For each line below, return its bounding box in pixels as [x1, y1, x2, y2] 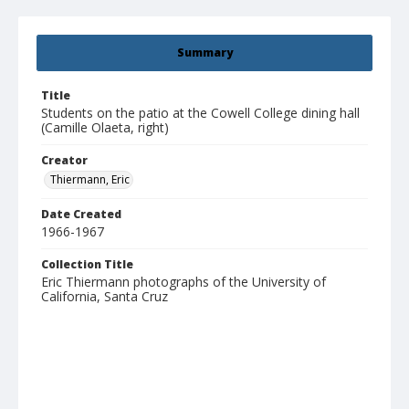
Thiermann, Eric [50, 172, 130, 188]
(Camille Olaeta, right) [41, 119, 169, 137]
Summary [176, 45, 233, 61]
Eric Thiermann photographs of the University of [41, 273, 326, 291]
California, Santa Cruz [41, 288, 168, 306]
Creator [41, 152, 88, 169]
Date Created [41, 206, 121, 223]
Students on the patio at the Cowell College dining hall [41, 104, 360, 122]
